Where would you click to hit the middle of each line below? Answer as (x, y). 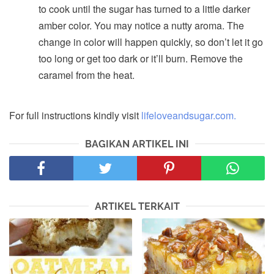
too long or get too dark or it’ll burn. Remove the (141, 59)
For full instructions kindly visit (75, 116)
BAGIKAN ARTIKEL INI (137, 144)
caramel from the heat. (87, 75)
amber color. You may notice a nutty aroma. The (141, 26)
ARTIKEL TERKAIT (137, 207)
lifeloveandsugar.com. (189, 116)
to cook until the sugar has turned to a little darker (144, 9)
